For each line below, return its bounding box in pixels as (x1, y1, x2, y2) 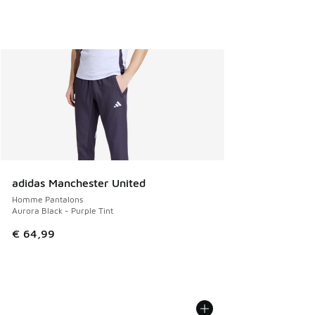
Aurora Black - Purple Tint (12, 205, 113, 216)
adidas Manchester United (12, 176, 146, 189)
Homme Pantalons (12, 193, 83, 205)
